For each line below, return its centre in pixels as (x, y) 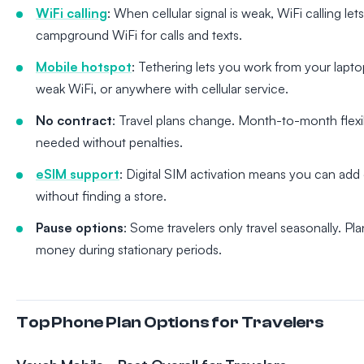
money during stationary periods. (129, 250)
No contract (74, 121)
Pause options (80, 228)
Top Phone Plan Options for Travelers (170, 323)
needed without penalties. (109, 143)
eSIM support (78, 174)
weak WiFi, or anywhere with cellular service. (162, 89)
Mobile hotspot (84, 67)
